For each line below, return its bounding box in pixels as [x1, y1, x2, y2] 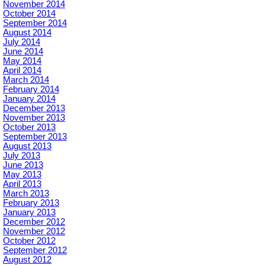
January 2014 [3, 94, 56, 104]
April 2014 [3, 66, 41, 76]
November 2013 [3, 113, 65, 123]
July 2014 [3, 37, 40, 47]
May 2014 [3, 56, 41, 66]
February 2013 [3, 198, 59, 208]
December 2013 [3, 104, 65, 114]
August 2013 [3, 141, 51, 151]
